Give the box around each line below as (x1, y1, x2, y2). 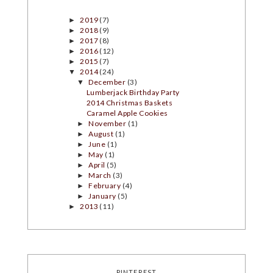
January (88, 191, 118, 200)
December (88, 77, 127, 87)
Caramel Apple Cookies (86, 108, 168, 118)
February (88, 180, 122, 190)
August (88, 129, 115, 138)
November (88, 118, 128, 128)
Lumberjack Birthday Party (86, 87, 180, 97)
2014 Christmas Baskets (86, 97, 173, 107)
